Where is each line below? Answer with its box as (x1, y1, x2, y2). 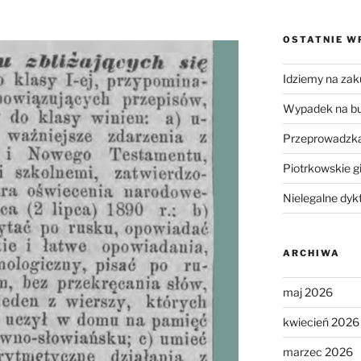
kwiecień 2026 (282, 315, 359, 330)
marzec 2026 (282, 345, 353, 359)
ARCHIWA (282, 247, 340, 259)
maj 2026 (282, 285, 333, 300)
